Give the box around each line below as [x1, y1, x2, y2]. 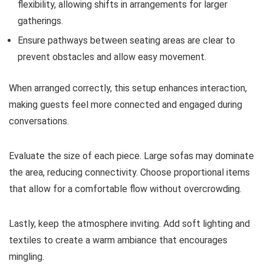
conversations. [9, 115, 69, 127]
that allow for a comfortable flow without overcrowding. [9, 183, 242, 194]
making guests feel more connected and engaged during [9, 98, 242, 110]
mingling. [9, 250, 44, 262]
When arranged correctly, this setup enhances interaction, [9, 82, 247, 94]
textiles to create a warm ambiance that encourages [9, 234, 227, 246]
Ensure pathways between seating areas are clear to [18, 34, 235, 46]
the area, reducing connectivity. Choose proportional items [9, 166, 250, 178]
